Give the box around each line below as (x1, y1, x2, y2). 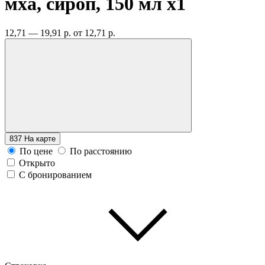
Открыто (19, 157, 55, 168)
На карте (24, 134, 56, 143)
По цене (20, 146, 53, 156)
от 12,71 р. (73, 27, 115, 38)
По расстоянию (70, 146, 132, 156)
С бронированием (19, 169, 92, 180)
